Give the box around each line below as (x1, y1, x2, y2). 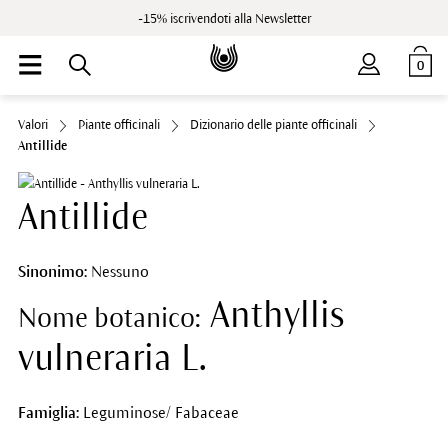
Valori (17, 118, 48, 132)
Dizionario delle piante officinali (189, 118, 357, 132)
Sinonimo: (17, 263, 87, 280)
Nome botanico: (17, 304, 201, 333)
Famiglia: (17, 404, 79, 421)
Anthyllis (200, 296, 345, 335)
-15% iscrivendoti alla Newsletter (137, 12, 311, 26)
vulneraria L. (17, 339, 206, 378)
